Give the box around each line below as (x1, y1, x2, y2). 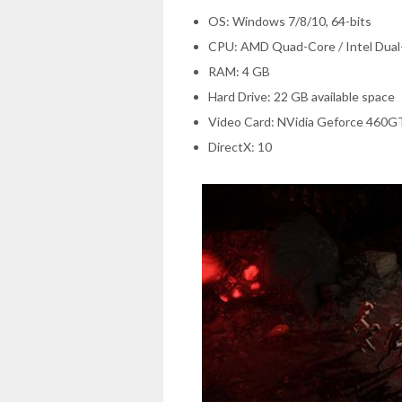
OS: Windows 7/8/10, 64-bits (208, 13, 371, 29)
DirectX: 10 (208, 138, 272, 154)
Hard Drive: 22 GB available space (208, 88, 395, 104)
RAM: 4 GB (208, 63, 270, 79)
